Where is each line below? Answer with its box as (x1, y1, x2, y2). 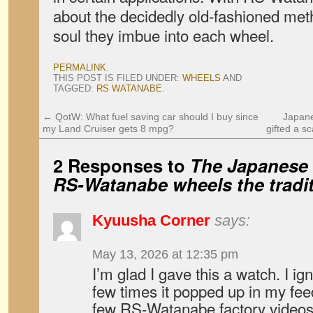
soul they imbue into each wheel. (53, 24, 274, 46)
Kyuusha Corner (92, 212, 210, 229)
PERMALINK (53, 62, 106, 73)
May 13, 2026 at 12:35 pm (92, 247, 238, 261)
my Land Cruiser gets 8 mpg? (43, 123, 174, 134)
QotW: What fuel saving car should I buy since (52, 111, 259, 122)
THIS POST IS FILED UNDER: (53, 73, 182, 83)
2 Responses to (53, 152, 190, 178)
